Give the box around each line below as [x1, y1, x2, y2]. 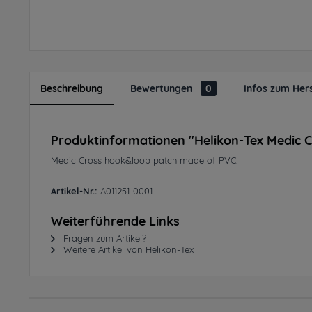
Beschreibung [40, 82, 103, 95]
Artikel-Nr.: [51, 185, 97, 196]
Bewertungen [130, 82, 195, 95]
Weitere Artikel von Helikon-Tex [61, 244, 194, 255]
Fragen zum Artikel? [61, 233, 146, 244]
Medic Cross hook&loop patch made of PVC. [51, 155, 237, 166]
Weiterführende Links [51, 213, 180, 229]
